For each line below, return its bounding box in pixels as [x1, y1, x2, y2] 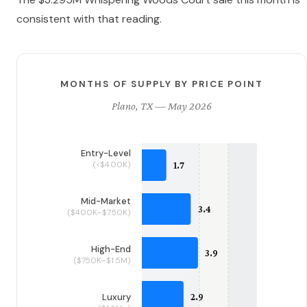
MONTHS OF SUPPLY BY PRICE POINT [60, 78, 263, 90]
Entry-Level [81, 147, 131, 160]
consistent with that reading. [16, 12, 162, 27]
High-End [91, 243, 131, 256]
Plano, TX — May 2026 [112, 100, 212, 112]
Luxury [102, 291, 131, 304]
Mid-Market [81, 195, 131, 208]
